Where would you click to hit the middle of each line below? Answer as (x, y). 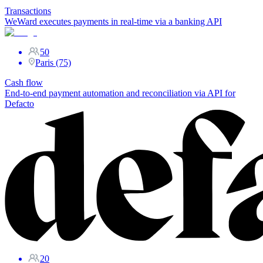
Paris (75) (53, 63)
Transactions (28, 11)
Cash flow (24, 83)
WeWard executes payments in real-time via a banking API (113, 22)
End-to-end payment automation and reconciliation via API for (120, 93)
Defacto (19, 104)
